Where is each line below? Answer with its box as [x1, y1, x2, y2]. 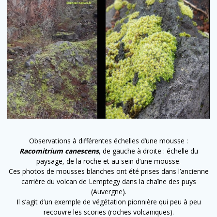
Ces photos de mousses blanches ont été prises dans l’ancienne [8, 167, 209, 176]
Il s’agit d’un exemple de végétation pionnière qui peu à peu [16, 197, 201, 207]
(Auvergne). [91, 187, 126, 197]
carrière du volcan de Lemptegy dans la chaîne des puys [21, 177, 196, 186]
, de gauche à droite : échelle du [98, 146, 198, 156]
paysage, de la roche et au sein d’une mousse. [36, 156, 181, 166]
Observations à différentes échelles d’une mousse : [29, 136, 188, 146]
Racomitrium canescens [19, 146, 99, 156]
